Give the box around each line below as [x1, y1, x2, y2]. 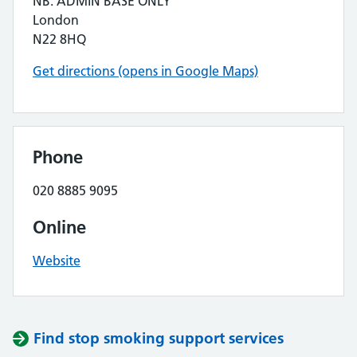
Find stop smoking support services [33, 329, 284, 347]
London [33, 12, 79, 28]
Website [33, 253, 80, 269]
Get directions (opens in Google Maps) [33, 63, 258, 79]
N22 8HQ [33, 31, 86, 47]
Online [33, 216, 86, 238]
